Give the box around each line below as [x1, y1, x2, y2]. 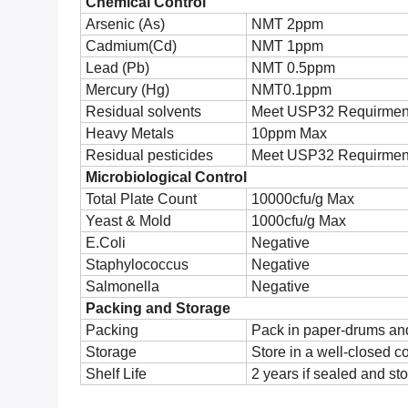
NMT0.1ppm [251, 82, 331, 97]
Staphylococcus [86, 257, 189, 272]
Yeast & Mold [86, 213, 171, 229]
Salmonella [86, 279, 159, 294]
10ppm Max [251, 126, 327, 141]
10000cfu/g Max [251, 191, 354, 207]
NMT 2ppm [251, 16, 323, 32]
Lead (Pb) [86, 60, 149, 76]
